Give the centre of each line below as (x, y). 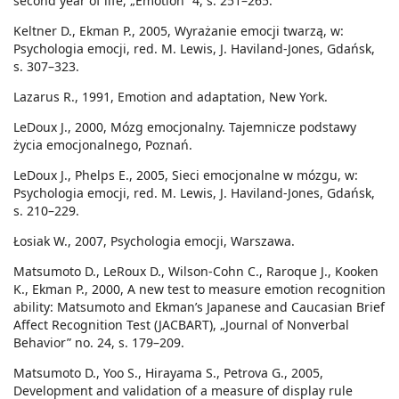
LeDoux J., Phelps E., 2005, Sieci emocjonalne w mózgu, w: (186, 175)
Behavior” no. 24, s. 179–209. (99, 343)
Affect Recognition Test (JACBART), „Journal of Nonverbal (181, 325)
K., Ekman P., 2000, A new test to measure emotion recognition (199, 289)
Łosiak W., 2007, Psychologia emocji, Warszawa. (154, 241)
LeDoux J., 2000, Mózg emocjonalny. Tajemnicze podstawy (185, 127)
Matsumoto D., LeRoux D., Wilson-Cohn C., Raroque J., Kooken (196, 272)
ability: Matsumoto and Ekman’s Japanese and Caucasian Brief (199, 307)
